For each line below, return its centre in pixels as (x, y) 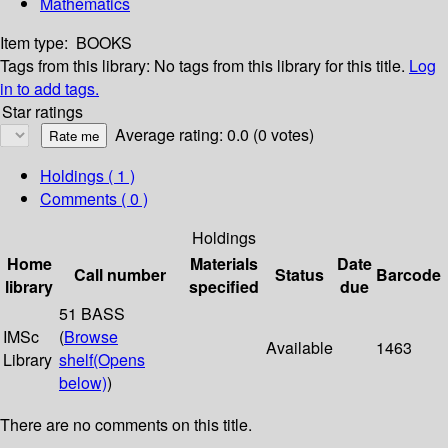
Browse (91, 337)
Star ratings (42, 112)
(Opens (119, 360)
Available (299, 348)
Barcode (408, 275)
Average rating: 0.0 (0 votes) (214, 135)
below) (83, 383)
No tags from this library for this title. (279, 66)
